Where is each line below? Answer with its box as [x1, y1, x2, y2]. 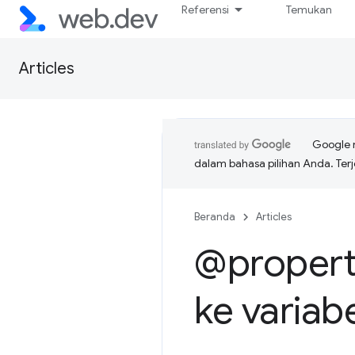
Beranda [194, 210, 235, 223]
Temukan [286, 2, 333, 17]
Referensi [181, 2, 230, 17]
